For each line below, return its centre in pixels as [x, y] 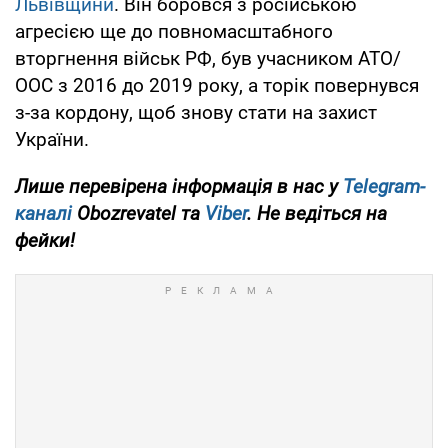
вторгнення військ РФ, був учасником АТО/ [208, 58]
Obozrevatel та [138, 213]
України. [52, 139]
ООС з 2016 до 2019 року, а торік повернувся [217, 85]
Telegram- [384, 186]
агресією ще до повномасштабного [174, 31]
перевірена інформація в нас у [206, 186]
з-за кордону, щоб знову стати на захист [196, 112]
